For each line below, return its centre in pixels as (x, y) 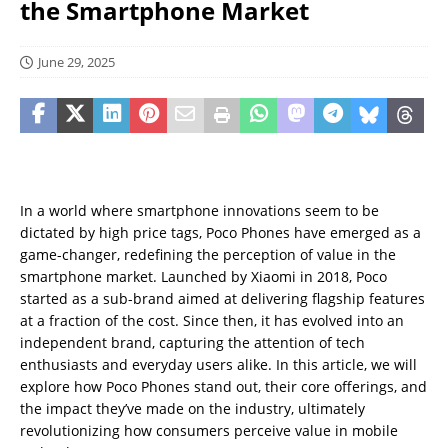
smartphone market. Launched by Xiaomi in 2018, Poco (203, 276)
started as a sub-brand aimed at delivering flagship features (222, 298)
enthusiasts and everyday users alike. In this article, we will (218, 364)
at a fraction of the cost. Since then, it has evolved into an (212, 320)
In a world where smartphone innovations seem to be (199, 210)
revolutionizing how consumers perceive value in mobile (209, 430)
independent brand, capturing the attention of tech (192, 342)
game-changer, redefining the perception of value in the (208, 254)
